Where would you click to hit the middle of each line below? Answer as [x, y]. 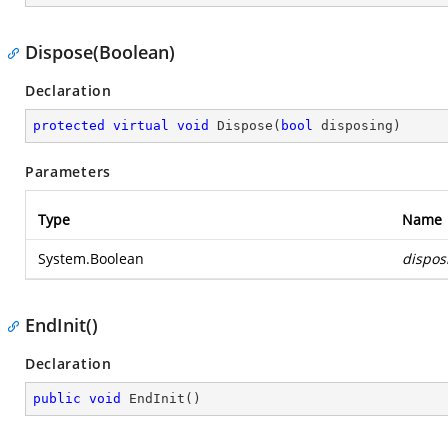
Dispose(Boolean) [100, 52]
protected [69, 125]
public [57, 398]
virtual [141, 125]
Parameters [68, 171]
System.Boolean [91, 258]
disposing [353, 125]
